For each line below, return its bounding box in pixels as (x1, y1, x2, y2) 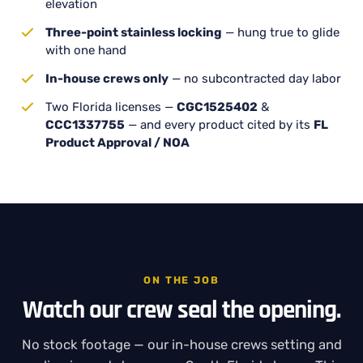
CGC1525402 (177, 100, 258, 114)
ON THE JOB (143, 274, 220, 286)
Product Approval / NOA (45, 135, 190, 150)
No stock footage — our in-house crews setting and (21, 336, 342, 353)
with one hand (45, 43, 126, 58)
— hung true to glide (222, 25, 340, 40)
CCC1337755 (45, 117, 125, 132)
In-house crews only (45, 71, 169, 86)
